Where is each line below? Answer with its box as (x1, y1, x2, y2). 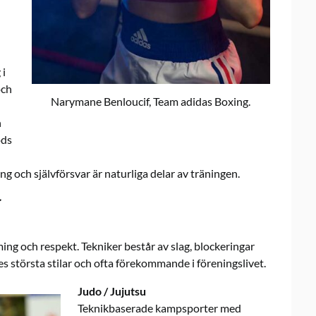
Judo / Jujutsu (78, 284, 146, 298)
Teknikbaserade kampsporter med (78, 300, 241, 315)
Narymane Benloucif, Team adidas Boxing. (51, 95, 251, 109)
